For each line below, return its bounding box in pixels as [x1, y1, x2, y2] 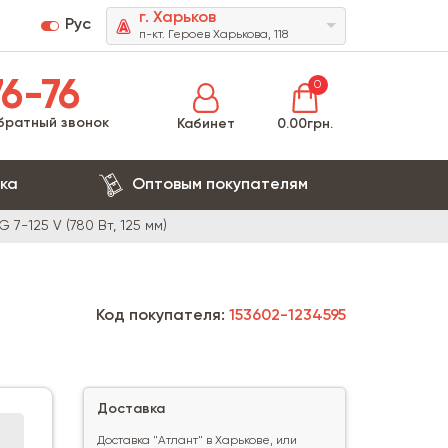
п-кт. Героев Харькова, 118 [139, 29, 288, 41]
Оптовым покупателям [131, 177, 308, 193]
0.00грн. [277, 116, 333, 131]
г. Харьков [139, 10, 216, 26]
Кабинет [177, 116, 235, 131]
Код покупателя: [95, 308, 229, 324]
